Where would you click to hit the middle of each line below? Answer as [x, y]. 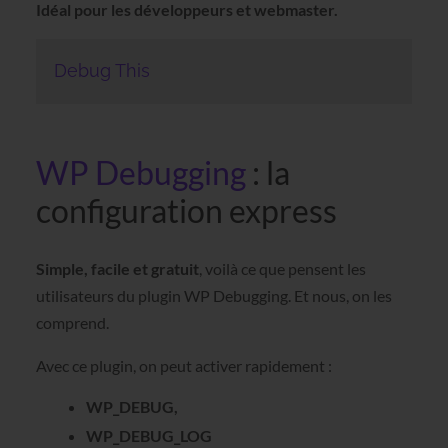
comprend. [72, 323]
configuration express [186, 211]
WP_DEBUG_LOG [148, 436]
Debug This [101, 71]
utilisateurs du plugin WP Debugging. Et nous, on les [213, 296]
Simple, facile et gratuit [117, 269]
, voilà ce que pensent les [282, 269]
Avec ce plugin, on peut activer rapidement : [183, 366]
